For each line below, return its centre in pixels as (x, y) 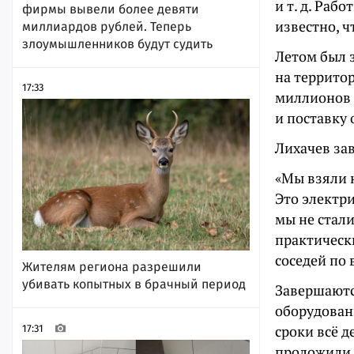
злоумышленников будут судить (117, 44)
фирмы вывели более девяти (111, 9)
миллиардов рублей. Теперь (107, 27)
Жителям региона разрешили (112, 267)
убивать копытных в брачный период (134, 284)
